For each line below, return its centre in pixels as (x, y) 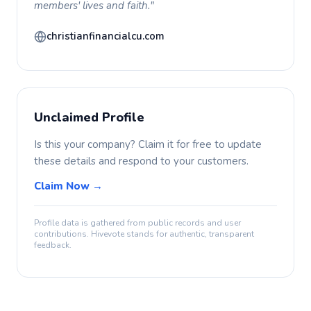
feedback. (53, 245)
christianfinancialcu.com (106, 36)
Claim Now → (68, 186)
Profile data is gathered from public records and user (137, 223)
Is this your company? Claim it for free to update (148, 144)
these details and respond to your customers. (141, 161)
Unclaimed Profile (89, 117)
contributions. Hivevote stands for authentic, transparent (144, 234)
